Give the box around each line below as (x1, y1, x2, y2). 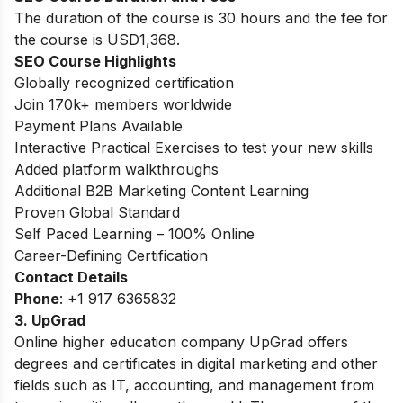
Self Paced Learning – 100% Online (14, 225, 255, 244)
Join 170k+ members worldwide (14, 95, 232, 114)
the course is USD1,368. (14, 31, 180, 49)
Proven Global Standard (14, 203, 180, 222)
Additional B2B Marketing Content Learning (14, 182, 309, 201)
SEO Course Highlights (14, 52, 176, 71)
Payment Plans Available (14, 117, 183, 136)
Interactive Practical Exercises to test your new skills (14, 139, 373, 157)
